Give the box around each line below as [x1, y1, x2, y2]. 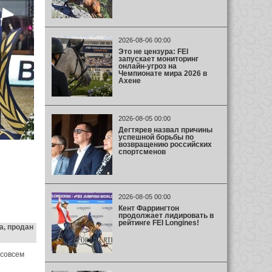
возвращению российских [118, 140, 212, 149]
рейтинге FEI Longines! [118, 218, 199, 227]
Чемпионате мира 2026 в [118, 69, 207, 78]
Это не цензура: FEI [118, 47, 188, 56]
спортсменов [118, 147, 166, 156]
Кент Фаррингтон [118, 203, 179, 212]
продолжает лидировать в [118, 211, 214, 220]
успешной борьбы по [118, 132, 194, 141]
